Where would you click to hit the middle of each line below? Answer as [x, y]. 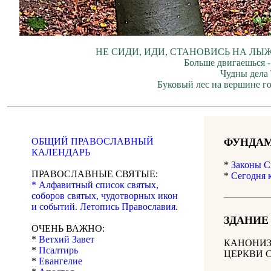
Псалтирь [58, 250]
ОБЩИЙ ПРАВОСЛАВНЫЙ [93, 142]
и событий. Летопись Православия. [105, 207]
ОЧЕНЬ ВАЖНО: [68, 229]
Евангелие [60, 261]
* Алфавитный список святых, [95, 185]
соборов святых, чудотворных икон [105, 196]
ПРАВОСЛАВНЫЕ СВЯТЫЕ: [95, 174]
